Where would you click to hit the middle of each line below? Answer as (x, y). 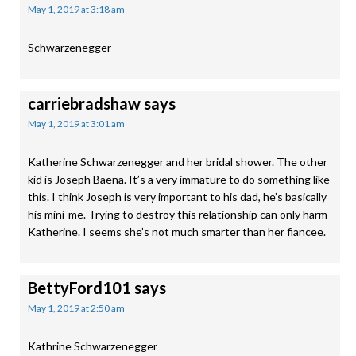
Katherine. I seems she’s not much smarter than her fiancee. (177, 232)
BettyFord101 (79, 288)
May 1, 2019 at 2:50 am (76, 308)
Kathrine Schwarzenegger (93, 346)
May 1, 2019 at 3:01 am (76, 124)
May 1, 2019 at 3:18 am (76, 9)
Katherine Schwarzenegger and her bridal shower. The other (178, 162)
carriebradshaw (84, 103)
